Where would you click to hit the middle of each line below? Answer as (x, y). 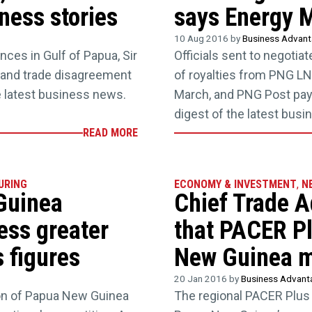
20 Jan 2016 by (208, 278)
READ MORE (110, 133)
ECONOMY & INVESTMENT (236, 184)
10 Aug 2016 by (209, 39)
